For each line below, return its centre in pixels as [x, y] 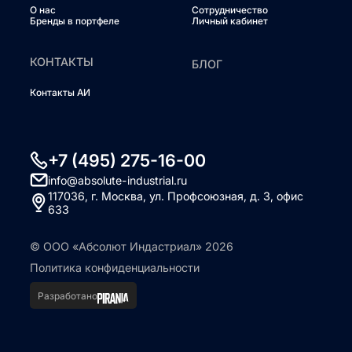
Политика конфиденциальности [114, 268]
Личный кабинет [230, 21]
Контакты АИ [60, 93]
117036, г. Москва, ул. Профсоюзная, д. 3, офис [176, 196]
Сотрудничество [230, 10]
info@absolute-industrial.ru [118, 180]
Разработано [67, 295]
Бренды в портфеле [74, 21]
